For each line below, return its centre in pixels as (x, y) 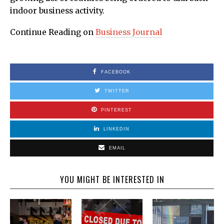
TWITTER (117, 91)
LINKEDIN (116, 129)
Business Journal (129, 32)
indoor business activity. (57, 11)
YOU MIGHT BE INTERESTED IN (112, 180)
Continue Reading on (53, 32)
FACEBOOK (116, 72)
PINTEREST (116, 110)
